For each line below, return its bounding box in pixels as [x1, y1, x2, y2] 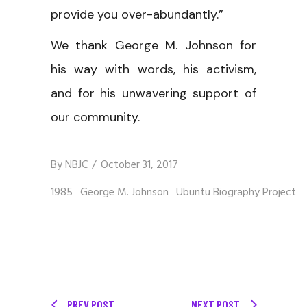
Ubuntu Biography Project [176, 183, 296, 201]
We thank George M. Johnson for [51, 36, 256, 53]
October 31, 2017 [101, 156, 178, 174]
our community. [51, 108, 140, 125]
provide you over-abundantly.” [51, 5, 223, 23]
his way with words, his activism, [51, 60, 256, 77]
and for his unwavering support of [51, 84, 256, 101]
